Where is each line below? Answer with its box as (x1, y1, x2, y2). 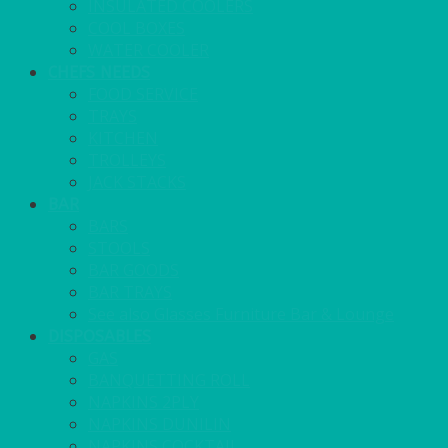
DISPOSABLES (48, 327, 151, 347)
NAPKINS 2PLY (88, 391, 199, 414)
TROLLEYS (88, 149, 166, 172)
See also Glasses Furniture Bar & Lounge (88, 303, 394, 326)
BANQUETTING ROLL (88, 369, 250, 392)
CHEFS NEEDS (48, 63, 150, 83)
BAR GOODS (88, 259, 179, 282)
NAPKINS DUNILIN (88, 413, 231, 436)
